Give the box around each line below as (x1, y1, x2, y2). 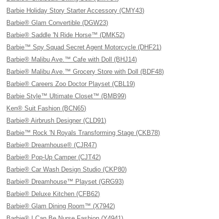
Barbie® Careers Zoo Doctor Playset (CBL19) (6, 80, 135, 88)
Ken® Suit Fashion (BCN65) (6, 105, 87, 112)
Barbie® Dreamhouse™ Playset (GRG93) (6, 178, 124, 185)
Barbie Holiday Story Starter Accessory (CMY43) (6, 7, 145, 14)
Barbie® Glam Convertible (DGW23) (6, 19, 109, 26)
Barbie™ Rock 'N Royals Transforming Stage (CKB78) (6, 129, 160, 136)
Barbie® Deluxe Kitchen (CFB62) (6, 190, 100, 197)
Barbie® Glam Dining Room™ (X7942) (6, 202, 115, 210)
